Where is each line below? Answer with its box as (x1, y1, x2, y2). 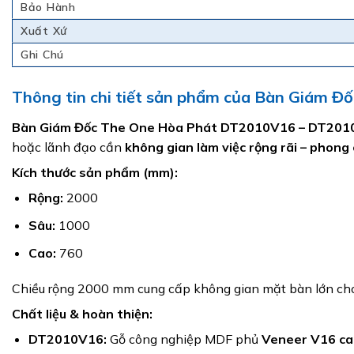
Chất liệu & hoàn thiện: (12, 306, 153, 322)
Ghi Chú (21, 47, 64, 62)
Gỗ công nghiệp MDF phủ (106, 331, 262, 348)
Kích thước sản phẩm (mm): (12, 164, 178, 181)
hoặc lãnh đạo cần (12, 139, 125, 156)
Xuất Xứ (21, 23, 67, 38)
